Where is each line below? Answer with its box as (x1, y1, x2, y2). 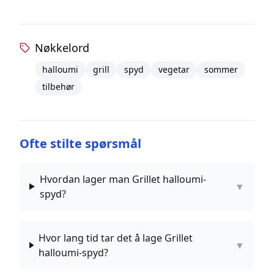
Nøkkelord (35, 40, 90, 55)
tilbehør (42, 81, 75, 92)
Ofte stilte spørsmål (20, 135, 141, 152)
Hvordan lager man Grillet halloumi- (39, 172, 206, 186)
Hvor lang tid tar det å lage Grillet (39, 231, 193, 245)
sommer (204, 64, 239, 75)
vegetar (158, 64, 190, 75)
